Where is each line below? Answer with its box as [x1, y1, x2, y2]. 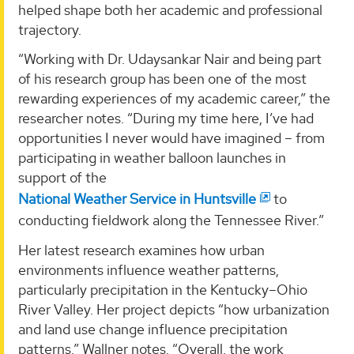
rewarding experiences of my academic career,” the [18, 89, 330, 108]
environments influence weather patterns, [18, 260, 279, 279]
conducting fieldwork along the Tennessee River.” [18, 211, 324, 230]
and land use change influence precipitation [18, 319, 288, 338]
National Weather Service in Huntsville [18, 190, 256, 209]
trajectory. [18, 20, 81, 39]
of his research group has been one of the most [18, 70, 307, 88]
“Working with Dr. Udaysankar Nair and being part [18, 50, 322, 69]
